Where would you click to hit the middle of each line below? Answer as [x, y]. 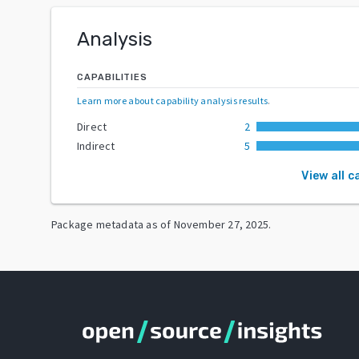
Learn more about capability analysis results [173, 100]
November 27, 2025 [221, 224]
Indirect [96, 145]
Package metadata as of [111, 224]
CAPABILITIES [112, 77]
